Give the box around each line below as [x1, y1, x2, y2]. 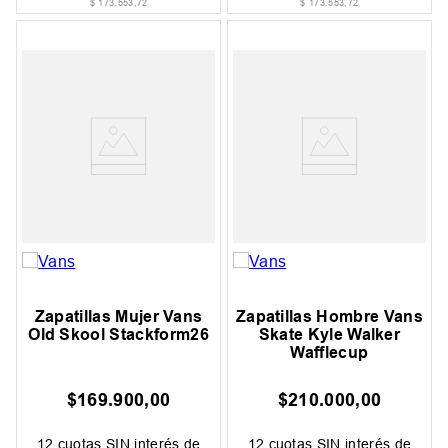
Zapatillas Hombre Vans [235, 306, 423, 326]
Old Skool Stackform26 [28, 324, 209, 344]
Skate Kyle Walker [258, 324, 401, 344]
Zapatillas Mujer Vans [34, 306, 203, 326]
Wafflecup [290, 342, 369, 362]
